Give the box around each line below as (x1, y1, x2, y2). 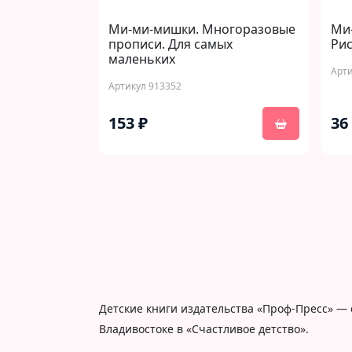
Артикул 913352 (108, 79, 181, 93)
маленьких (108, 50, 175, 68)
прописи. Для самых (108, 35, 233, 53)
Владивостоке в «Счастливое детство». (99, 321, 309, 336)
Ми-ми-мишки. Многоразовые (108, 20, 295, 38)
